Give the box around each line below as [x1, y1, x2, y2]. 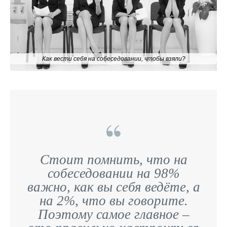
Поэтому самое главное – [37, 207, 190, 222]
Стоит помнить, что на [40, 152, 187, 167]
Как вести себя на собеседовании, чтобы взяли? [42, 55, 185, 62]
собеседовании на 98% [48, 166, 179, 181]
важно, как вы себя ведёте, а [27, 179, 200, 195]
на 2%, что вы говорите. [39, 193, 188, 208]
